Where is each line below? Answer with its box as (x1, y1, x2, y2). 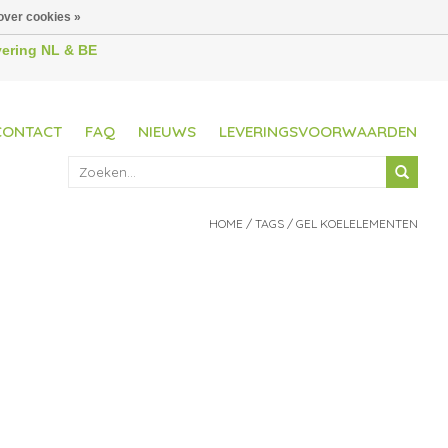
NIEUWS (138, 122, 196, 141)
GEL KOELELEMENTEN (296, 216, 418, 231)
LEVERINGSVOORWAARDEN (219, 122, 417, 141)
